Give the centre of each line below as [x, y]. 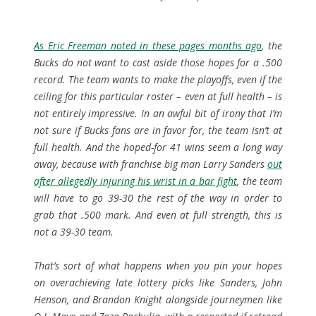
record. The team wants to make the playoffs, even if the [158, 79]
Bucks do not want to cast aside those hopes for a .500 [158, 62]
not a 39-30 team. [74, 231]
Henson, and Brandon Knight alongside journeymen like [158, 299]
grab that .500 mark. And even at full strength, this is [158, 214]
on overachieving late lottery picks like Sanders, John [158, 282]
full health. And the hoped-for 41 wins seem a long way [158, 147]
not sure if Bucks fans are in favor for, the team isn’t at [158, 130]
